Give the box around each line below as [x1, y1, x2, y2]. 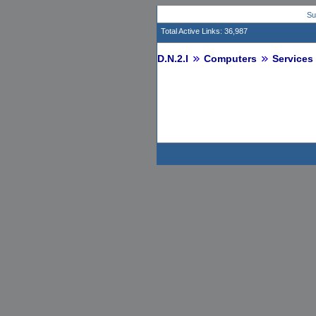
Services [272, 53, 313, 64]
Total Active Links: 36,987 [161, 27, 254, 35]
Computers [204, 53, 257, 64]
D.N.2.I [157, 53, 188, 64]
